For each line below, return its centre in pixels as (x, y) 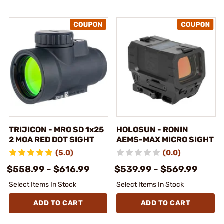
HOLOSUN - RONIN (152, 129)
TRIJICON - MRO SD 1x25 (56, 129)
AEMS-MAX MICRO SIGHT (165, 139)
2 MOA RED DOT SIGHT (52, 139)
